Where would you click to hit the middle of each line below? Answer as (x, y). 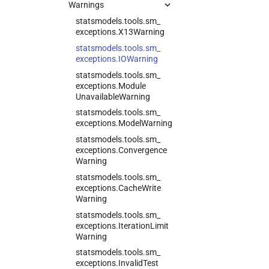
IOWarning (138, 59)
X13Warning (141, 32)
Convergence (143, 150)
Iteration (134, 225)
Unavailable (97, 96)
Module (132, 86)
